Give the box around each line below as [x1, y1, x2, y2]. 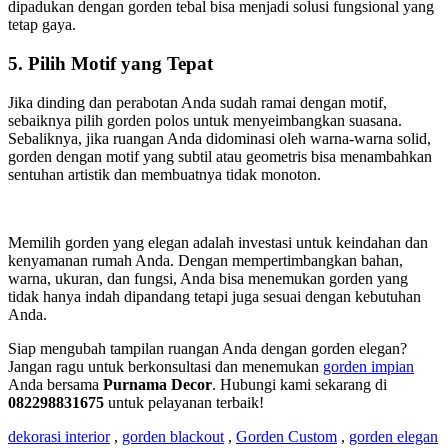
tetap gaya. [8, 16, 76, 34]
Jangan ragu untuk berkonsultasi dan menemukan [8, 357, 323, 375]
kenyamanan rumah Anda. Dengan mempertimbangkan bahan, [8, 251, 403, 269]
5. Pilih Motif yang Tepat [8, 53, 213, 75]
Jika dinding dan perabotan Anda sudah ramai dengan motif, [8, 93, 387, 111]
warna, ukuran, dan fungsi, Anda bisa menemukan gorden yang [8, 269, 408, 287]
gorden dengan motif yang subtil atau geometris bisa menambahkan [8, 147, 432, 165]
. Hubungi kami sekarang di [212, 375, 387, 393]
